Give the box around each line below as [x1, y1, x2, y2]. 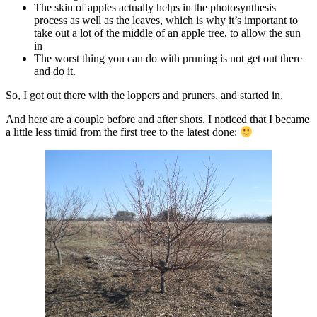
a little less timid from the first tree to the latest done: [6, 126, 240, 138]
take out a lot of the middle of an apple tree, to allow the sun [34, 26, 301, 39]
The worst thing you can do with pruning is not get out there [34, 52, 302, 64]
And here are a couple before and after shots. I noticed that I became [6, 113, 309, 125]
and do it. [34, 64, 76, 77]
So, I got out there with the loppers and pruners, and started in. [6, 88, 283, 101]
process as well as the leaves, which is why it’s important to [34, 13, 298, 26]
